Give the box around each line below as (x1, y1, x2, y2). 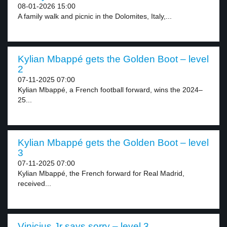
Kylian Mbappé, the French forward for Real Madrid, (18, 169, 184, 177)
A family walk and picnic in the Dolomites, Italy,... (18, 12, 172, 20)
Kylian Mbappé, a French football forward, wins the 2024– (18, 86, 203, 94)
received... (18, 179, 51, 187)
